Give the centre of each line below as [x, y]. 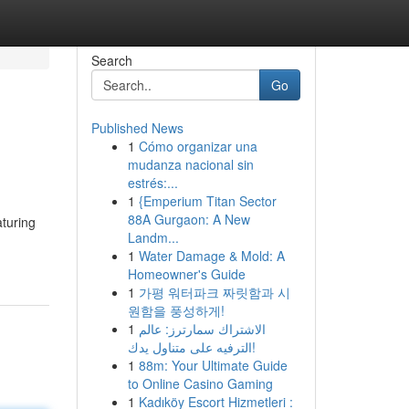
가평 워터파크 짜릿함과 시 [214, 292]
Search [111, 60]
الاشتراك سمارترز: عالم [202, 329]
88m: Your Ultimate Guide [213, 365]
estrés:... [152, 183]
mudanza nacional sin [190, 164]
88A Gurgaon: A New [189, 219]
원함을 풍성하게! [176, 310]
